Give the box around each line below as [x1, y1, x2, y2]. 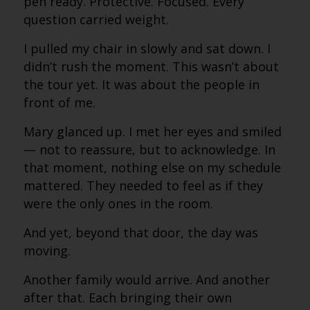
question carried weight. [23, 11, 169, 28]
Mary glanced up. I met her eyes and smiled [23, 123, 282, 140]
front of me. [23, 94, 95, 111]
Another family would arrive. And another [23, 271, 270, 288]
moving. [23, 242, 71, 259]
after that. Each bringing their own [23, 289, 232, 306]
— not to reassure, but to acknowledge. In [23, 141, 275, 158]
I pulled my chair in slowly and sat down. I [23, 40, 271, 57]
